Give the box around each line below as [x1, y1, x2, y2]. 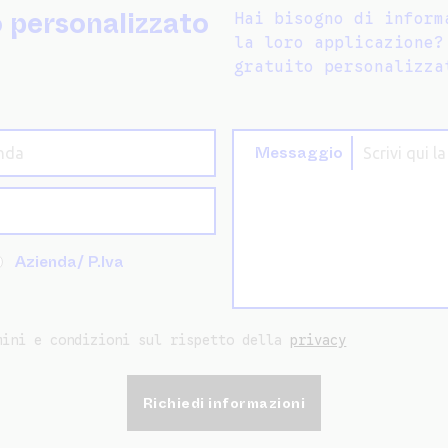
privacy [290, 330, 347, 349]
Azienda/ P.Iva [15, 249, 125, 273]
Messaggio [255, 140, 343, 164]
